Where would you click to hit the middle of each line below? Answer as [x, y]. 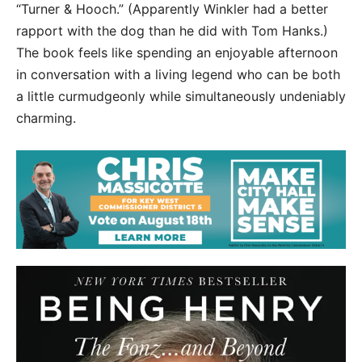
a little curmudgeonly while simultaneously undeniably [181, 96]
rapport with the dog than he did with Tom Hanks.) [172, 31]
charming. [48, 118]
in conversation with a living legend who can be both [178, 74]
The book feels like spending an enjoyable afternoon [177, 53]
